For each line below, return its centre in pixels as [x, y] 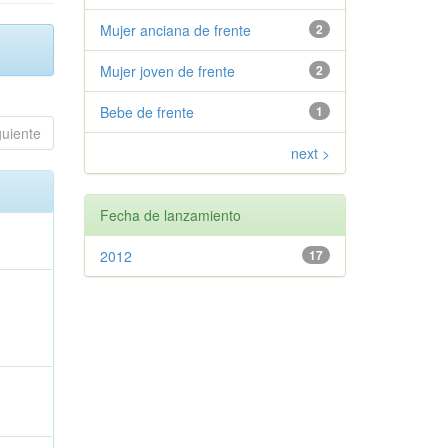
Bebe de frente [146, 112]
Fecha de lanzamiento [170, 215]
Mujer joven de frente [167, 71]
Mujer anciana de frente [175, 30]
